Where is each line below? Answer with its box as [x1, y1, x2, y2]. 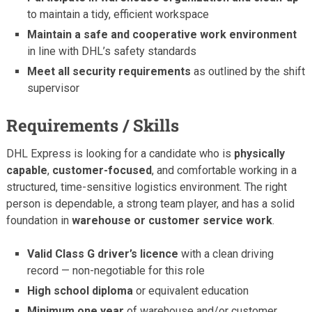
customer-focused [52, 163, 152, 177]
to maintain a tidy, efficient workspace [27, 7, 210, 21]
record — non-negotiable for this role [27, 263, 205, 277]
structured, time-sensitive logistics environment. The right [6, 180, 287, 194]
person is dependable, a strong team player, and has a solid [6, 196, 295, 210]
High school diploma [27, 283, 134, 297]
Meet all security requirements [27, 64, 192, 78]
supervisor [27, 81, 80, 95]
